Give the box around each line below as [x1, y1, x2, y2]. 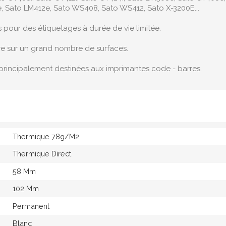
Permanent [12, 201, 49, 210]
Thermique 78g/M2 [12, 132, 79, 141]
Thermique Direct [12, 149, 71, 158]
